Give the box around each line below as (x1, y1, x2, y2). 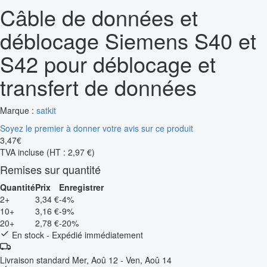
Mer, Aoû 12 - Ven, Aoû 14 (72, 253, 172, 266)
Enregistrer (59, 181, 104, 193)
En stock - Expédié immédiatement (10, 228, 143, 241)
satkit (36, 104, 56, 116)
